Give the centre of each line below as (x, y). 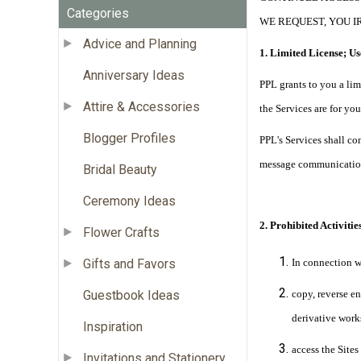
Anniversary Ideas (134, 75)
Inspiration (113, 326)
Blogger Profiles (129, 138)
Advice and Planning (140, 44)
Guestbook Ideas (131, 295)
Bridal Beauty (120, 169)
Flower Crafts (121, 232)
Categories (98, 13)
